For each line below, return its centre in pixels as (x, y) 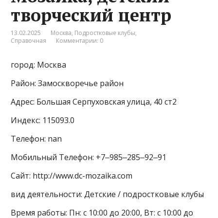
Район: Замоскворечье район (67, 83)
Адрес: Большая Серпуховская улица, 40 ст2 (94, 102)
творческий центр (91, 15)
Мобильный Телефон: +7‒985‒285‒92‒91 (89, 157)
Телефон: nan (36, 139)
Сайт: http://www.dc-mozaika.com (72, 176)
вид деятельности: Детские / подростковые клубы (108, 194)
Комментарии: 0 (80, 41)
